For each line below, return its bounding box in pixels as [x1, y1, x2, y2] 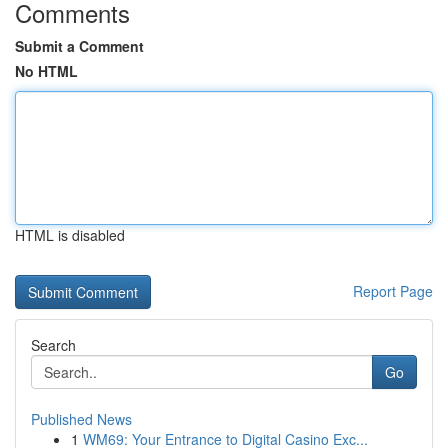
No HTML [15, 61, 78, 81]
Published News [31, 409, 132, 429]
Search [31, 335, 76, 355]
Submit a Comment [15, 36, 144, 56]
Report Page [353, 281, 433, 301]
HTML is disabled [15, 225, 125, 245]
